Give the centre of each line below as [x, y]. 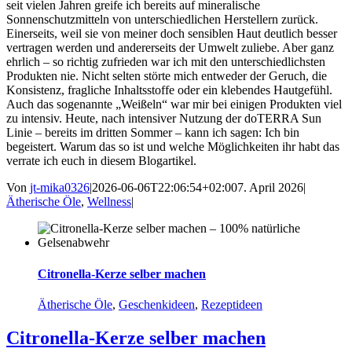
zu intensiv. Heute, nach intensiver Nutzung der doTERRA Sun [164, 119]
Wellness [109, 202]
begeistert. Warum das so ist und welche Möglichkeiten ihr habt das [173, 147]
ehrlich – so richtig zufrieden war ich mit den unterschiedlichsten [166, 62]
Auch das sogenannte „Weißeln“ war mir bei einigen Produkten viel [174, 104]
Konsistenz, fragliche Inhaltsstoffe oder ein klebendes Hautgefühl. [169, 90]
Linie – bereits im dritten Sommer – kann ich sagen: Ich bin [153, 133]
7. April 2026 [270, 188]
